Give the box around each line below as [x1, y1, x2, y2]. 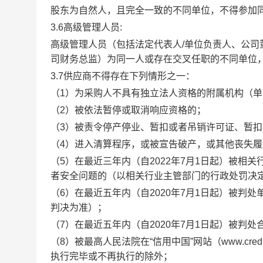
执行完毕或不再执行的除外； [50, 251, 173, 261]
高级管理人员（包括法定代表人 [50, 39, 182, 49]
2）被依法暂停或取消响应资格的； [60, 105, 206, 115]
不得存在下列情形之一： [92, 71, 195, 81]
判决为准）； [50, 203, 107, 213]
